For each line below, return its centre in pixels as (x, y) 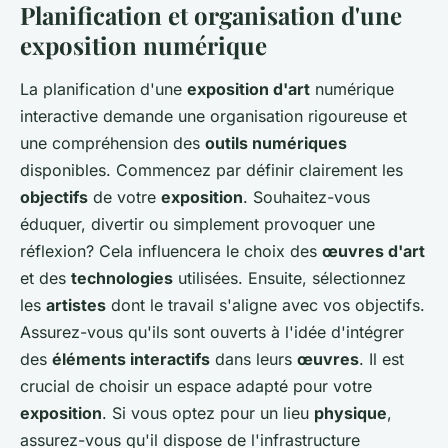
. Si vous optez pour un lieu (208, 412)
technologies (122, 277)
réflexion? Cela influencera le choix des (171, 250)
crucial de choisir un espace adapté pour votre (196, 385)
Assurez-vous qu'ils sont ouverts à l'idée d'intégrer (212, 331)
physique (350, 412)
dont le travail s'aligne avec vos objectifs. (265, 304)
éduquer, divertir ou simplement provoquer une (197, 223)
